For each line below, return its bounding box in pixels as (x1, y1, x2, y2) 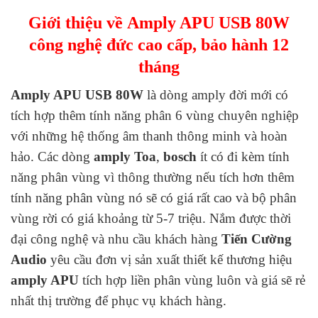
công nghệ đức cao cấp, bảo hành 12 (29, 35, 289, 54)
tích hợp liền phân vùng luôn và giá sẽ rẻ (79, 273, 305, 288)
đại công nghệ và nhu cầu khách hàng (11, 231, 221, 247)
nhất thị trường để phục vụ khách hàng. (11, 293, 226, 309)
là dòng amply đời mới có (143, 87, 288, 103)
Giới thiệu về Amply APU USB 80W (28, 13, 290, 32)
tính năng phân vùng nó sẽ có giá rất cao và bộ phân (11, 190, 297, 206)
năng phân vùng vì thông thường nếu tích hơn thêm (11, 170, 295, 185)
